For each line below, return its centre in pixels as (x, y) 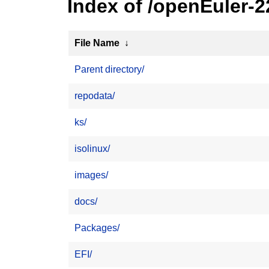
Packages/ (97, 228)
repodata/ (95, 96)
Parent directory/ (109, 69)
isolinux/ (92, 149)
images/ (91, 175)
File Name (97, 43)
